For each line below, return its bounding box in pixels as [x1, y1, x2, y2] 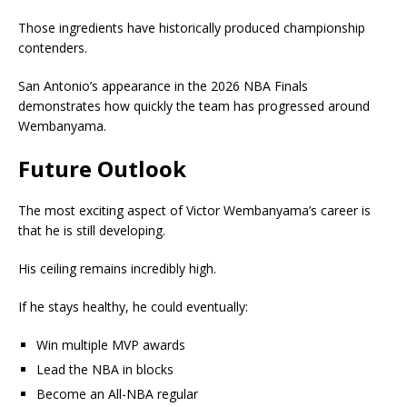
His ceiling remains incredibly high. [18, 259, 216, 277]
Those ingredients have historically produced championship [18, 18, 365, 36]
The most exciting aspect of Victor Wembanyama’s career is [18, 201, 371, 219]
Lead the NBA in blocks [36, 360, 174, 378]
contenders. [18, 38, 87, 56]
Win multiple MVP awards [36, 335, 185, 353]
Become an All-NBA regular [36, 384, 198, 402]
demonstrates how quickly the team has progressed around [18, 96, 370, 114]
